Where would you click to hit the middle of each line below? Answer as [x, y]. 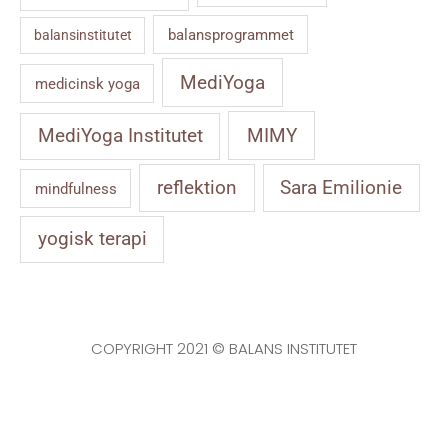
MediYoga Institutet [120, 135]
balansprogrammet [230, 34]
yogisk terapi [92, 239]
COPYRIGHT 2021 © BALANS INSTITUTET [224, 348]
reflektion [196, 187]
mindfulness [75, 188]
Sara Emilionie [341, 187]
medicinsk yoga [87, 83]
